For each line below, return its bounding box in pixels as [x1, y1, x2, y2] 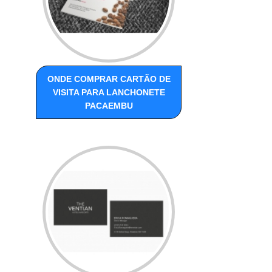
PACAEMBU [84, 101, 133, 111]
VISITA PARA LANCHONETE [52, 87, 165, 98]
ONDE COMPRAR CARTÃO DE [47, 74, 171, 84]
